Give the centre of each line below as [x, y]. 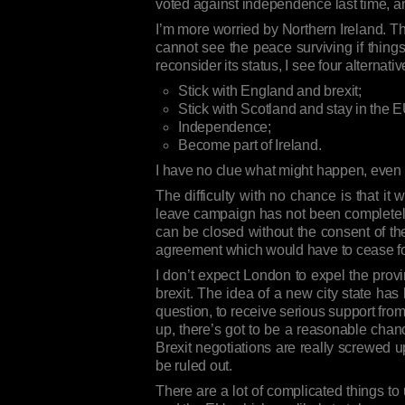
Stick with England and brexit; [270, 91]
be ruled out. [194, 366]
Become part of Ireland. [250, 145]
